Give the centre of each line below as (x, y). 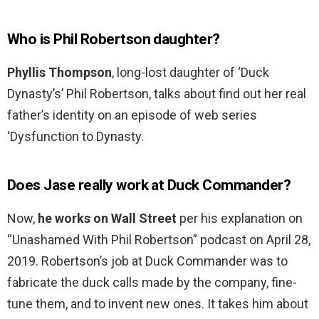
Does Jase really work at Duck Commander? (149, 185)
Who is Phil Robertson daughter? (114, 40)
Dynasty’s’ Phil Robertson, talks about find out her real (157, 94)
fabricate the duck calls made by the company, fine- (152, 283)
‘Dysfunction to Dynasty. (75, 137)
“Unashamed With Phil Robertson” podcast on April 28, (159, 240)
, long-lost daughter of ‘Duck (190, 73)
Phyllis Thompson (59, 73)
